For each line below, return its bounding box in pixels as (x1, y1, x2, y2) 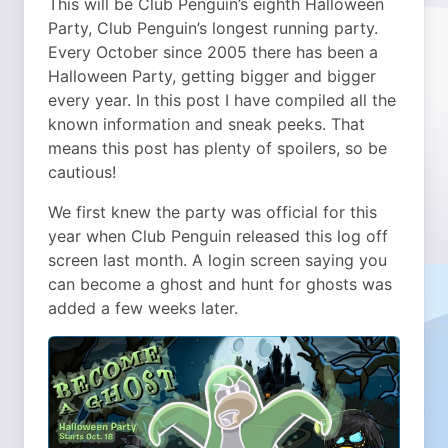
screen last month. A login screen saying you (48, 250, 387, 270)
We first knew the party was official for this (48, 202, 377, 222)
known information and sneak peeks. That (48, 114, 365, 134)
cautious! (48, 162, 116, 182)
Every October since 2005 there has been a (48, 42, 378, 62)
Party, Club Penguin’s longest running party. (48, 18, 378, 38)
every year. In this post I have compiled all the (48, 90, 396, 110)
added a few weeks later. (48, 298, 238, 318)
